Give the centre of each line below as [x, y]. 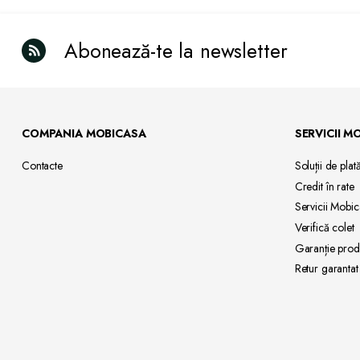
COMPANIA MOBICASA [84, 133]
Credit [309, 186]
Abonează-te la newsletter [176, 50]
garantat [338, 269]
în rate [338, 186]
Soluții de [316, 166]
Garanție [315, 248]
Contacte [42, 166]
